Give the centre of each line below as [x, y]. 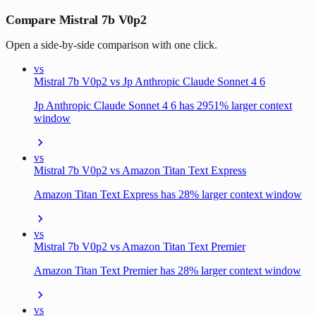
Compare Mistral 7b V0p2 [76, 19]
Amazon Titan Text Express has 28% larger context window [168, 194]
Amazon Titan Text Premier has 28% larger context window [168, 270]
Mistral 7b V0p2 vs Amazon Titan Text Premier [140, 246]
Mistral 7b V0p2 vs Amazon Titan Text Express [140, 170]
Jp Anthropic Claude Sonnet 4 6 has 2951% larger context [163, 105]
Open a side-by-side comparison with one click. [111, 44]
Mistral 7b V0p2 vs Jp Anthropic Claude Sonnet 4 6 [150, 81]
